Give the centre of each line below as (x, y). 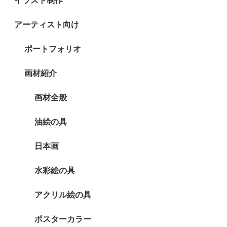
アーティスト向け (47, 24)
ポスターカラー (63, 219)
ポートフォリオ (53, 49)
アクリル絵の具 (63, 195)
